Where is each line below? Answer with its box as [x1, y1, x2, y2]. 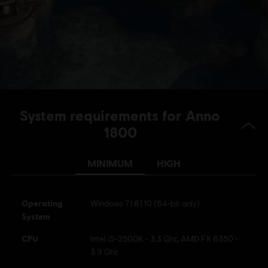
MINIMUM [87, 157, 133, 169]
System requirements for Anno [20, 106, 162, 124]
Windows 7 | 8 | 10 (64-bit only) [90, 198, 200, 208]
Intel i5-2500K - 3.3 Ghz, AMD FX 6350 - [90, 233, 239, 243]
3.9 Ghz [90, 246, 118, 257]
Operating [22, 197, 62, 208]
